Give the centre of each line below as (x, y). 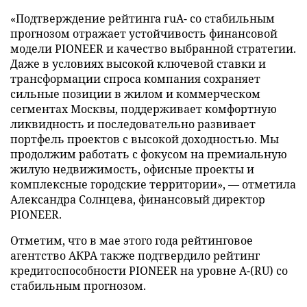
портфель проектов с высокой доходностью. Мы (145, 139)
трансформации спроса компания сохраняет (135, 78)
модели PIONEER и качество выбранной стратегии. (153, 48)
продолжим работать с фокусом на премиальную (149, 154)
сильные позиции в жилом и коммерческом (135, 94)
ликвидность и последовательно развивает (133, 124)
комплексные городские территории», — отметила (153, 184)
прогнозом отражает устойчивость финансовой (144, 33)
